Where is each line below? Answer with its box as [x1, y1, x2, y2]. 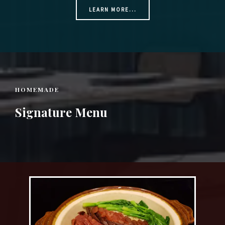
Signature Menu [15, 104, 107, 120]
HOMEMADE [15, 85, 59, 93]
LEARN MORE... [88, 6, 137, 13]
